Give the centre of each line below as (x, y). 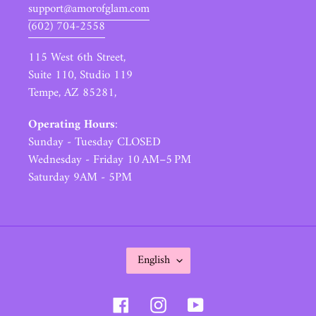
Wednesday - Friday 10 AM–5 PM (110, 160)
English (153, 260)
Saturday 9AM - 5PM (80, 177)
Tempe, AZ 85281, (72, 93)
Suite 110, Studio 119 (80, 76)
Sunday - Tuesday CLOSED (95, 142)
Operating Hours (72, 124)
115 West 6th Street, (77, 58)
